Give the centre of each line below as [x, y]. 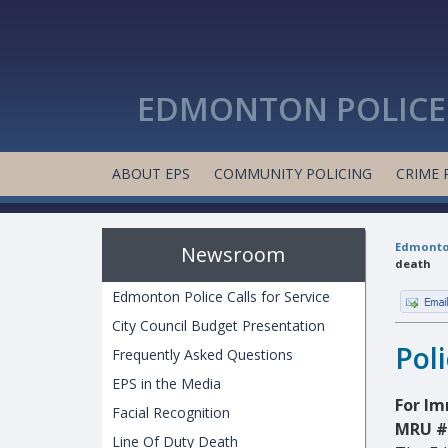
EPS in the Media [166, 383]
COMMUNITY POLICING [293, 173]
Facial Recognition [171, 412]
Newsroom [233, 254]
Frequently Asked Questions [202, 354]
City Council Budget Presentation [218, 325]
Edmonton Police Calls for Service [221, 296]
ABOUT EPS [151, 173]
